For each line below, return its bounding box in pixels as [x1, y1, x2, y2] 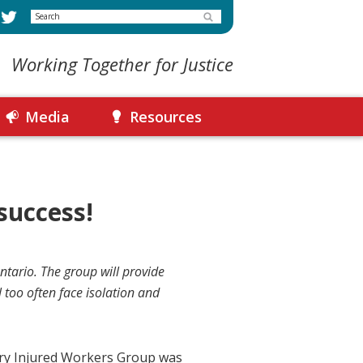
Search [30, 5, 71, 23]
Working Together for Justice [11, 52, 233, 76]
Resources [130, 107, 202, 126]
